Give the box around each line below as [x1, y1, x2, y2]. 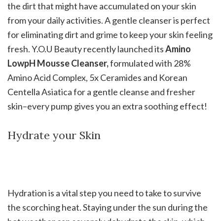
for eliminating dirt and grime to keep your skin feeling [7, 29, 213, 40]
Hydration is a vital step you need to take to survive [7, 187, 201, 199]
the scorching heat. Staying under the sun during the [7, 202, 208, 213]
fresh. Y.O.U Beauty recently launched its [7, 43, 165, 55]
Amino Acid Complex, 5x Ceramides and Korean [7, 72, 187, 83]
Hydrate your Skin [7, 128, 101, 143]
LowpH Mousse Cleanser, [7, 58, 109, 69]
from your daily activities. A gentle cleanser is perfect [7, 15, 210, 26]
